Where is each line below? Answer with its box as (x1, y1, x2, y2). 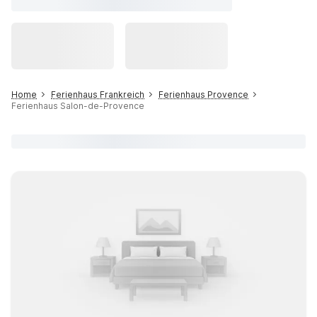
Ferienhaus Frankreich (51, 89, 144, 100)
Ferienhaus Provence (158, 89, 248, 100)
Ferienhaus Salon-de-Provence (11, 100, 144, 111)
